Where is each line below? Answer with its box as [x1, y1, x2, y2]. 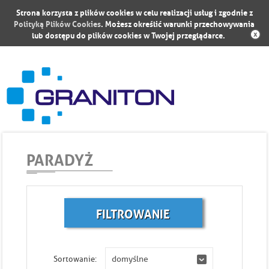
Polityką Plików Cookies [14, 17, 101, 29]
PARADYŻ [26, 146, 94, 171]
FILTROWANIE [96, 203, 170, 222]
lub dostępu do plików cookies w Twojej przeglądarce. [32, 28, 226, 41]
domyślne [111, 254, 148, 264]
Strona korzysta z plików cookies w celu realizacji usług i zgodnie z [16, 5, 253, 18]
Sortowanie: [53, 254, 97, 264]
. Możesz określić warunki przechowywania [101, 17, 255, 29]
